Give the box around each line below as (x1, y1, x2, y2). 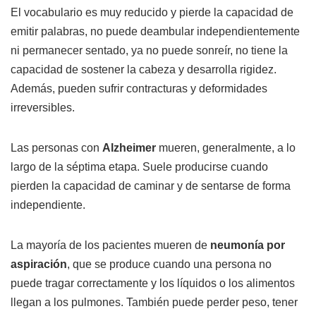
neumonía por (210, 239, 285, 252)
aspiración (11, 258, 67, 271)
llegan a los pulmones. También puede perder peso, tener (11, 296, 298, 309)
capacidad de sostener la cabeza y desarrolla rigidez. (11, 63, 276, 76)
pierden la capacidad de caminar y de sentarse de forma (11, 180, 291, 193)
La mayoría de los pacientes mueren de (11, 239, 210, 252)
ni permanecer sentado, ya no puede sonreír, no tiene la (11, 44, 288, 57)
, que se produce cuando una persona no (67, 258, 272, 271)
